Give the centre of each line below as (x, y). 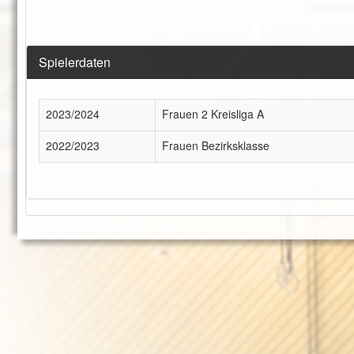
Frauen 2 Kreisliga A (213, 114)
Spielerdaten (75, 62)
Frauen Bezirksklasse (216, 145)
